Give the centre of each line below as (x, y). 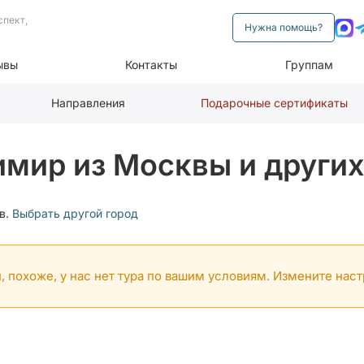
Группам (310, 65)
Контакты (152, 65)
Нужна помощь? (284, 27)
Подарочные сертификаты (275, 103)
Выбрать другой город (75, 213)
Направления (88, 103)
